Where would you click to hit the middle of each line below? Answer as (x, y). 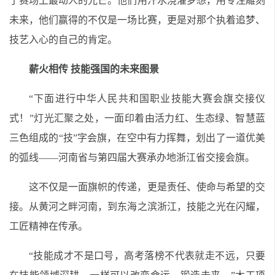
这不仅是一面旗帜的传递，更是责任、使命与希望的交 (147, 187)
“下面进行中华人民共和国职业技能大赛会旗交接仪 (147, 99)
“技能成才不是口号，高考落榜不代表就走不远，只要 (147, 256)
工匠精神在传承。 (48, 226)
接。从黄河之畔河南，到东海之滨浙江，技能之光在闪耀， (137, 207)
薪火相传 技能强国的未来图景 (94, 69)
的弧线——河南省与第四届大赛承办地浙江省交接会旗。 (132, 157)
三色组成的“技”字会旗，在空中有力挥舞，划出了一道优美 (137, 138)
